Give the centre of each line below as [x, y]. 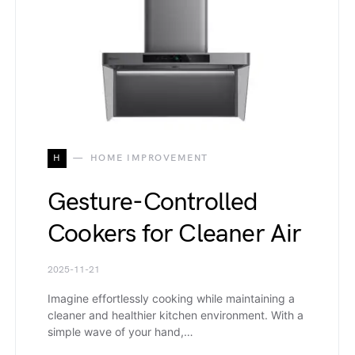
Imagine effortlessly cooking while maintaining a [171, 298]
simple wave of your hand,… [120, 331]
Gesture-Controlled [153, 202]
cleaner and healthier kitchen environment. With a [176, 315]
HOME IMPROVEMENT [149, 158]
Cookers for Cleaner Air [175, 234]
